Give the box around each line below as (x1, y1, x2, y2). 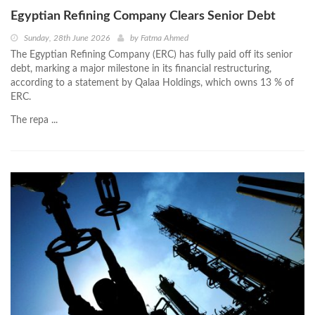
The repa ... (11, 115, 58, 126)
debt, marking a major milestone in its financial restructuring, (11, 64, 271, 75)
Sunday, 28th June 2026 (24, 34, 110, 43)
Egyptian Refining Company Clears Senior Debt (11, 10, 276, 23)
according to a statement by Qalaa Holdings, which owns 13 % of (11, 78, 294, 89)
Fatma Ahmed (141, 34, 188, 43)
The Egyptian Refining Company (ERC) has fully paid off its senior (11, 50, 292, 60)
